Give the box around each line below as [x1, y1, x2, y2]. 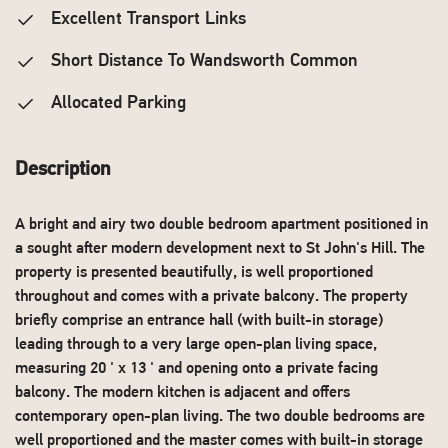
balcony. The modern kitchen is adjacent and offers [15, 385, 350, 401]
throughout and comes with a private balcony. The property [15, 289, 408, 305]
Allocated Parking [46, 94, 186, 113]
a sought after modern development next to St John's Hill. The [15, 241, 425, 257]
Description [15, 160, 111, 180]
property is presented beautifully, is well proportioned [15, 265, 373, 281]
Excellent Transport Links [46, 10, 246, 29]
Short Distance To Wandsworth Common [46, 52, 358, 71]
